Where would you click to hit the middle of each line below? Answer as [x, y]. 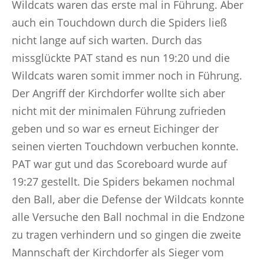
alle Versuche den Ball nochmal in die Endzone [128, 217]
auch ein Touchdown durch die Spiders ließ [119, 22]
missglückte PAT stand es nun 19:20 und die [121, 58]
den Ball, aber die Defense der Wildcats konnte [128, 199]
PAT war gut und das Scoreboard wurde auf [119, 164]
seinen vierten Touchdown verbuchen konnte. [125, 146]
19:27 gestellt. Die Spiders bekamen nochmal [123, 181]
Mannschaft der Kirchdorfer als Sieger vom [118, 252]
